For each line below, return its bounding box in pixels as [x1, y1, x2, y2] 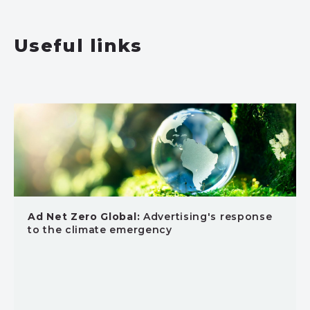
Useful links [14, 35, 143, 57]
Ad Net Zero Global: [28, 210, 140, 223]
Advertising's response [140, 210, 273, 223]
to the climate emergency [28, 224, 172, 236]
